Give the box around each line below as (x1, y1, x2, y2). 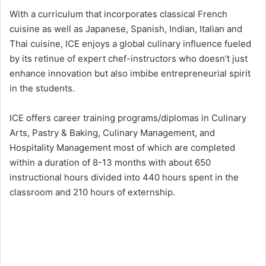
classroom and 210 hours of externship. (9, 186, 175, 198)
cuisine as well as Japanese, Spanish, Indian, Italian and (9, 23, 242, 34)
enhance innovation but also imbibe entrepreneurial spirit (9, 67, 251, 79)
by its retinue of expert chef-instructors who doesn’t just (9, 52, 248, 64)
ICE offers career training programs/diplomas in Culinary (9, 112, 246, 123)
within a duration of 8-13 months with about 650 (9, 156, 211, 168)
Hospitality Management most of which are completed (9, 141, 235, 153)
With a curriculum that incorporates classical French (9, 8, 227, 20)
